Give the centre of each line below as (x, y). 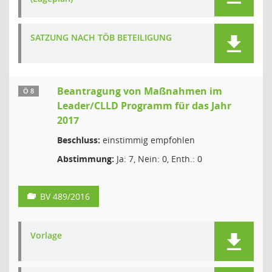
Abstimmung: (86, 159)
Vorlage (46, 235)
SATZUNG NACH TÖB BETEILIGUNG (101, 37)
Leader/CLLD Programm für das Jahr (144, 106)
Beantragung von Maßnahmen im (140, 91)
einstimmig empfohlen (148, 140)
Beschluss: (79, 140)
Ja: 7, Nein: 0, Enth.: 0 (158, 159)
